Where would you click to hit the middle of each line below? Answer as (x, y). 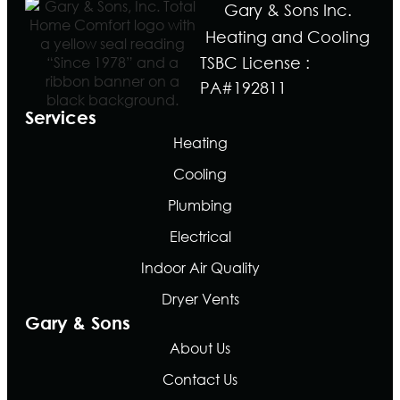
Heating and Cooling (287, 37)
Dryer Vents (200, 299)
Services (61, 118)
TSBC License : (255, 63)
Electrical (200, 237)
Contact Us (200, 379)
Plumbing (200, 205)
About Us (200, 348)
